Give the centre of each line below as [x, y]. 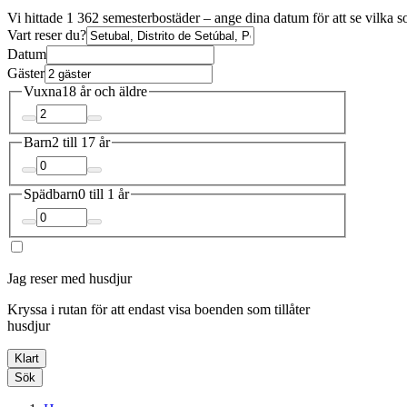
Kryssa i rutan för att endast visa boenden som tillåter [159, 309]
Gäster [26, 73]
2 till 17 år [81, 143]
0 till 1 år [104, 194]
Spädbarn [51, 194]
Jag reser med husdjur [69, 278]
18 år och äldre [104, 91]
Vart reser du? [47, 35]
